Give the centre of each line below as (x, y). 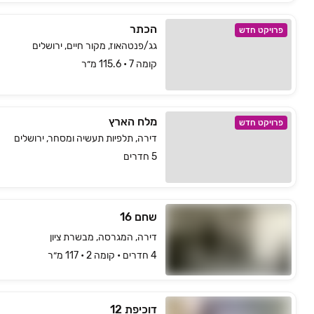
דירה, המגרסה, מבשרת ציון (103, 237)
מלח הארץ (133, 122)
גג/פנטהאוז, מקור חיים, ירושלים (95, 46)
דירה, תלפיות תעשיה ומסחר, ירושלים (86, 138)
